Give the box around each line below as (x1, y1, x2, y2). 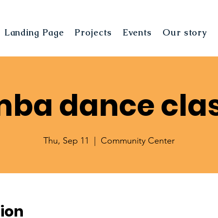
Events (122, 26, 152, 38)
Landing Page (4, 26, 64, 38)
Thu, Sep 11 (43, 135, 89, 146)
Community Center (101, 135, 175, 146)
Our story (163, 26, 207, 38)
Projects (74, 26, 112, 38)
